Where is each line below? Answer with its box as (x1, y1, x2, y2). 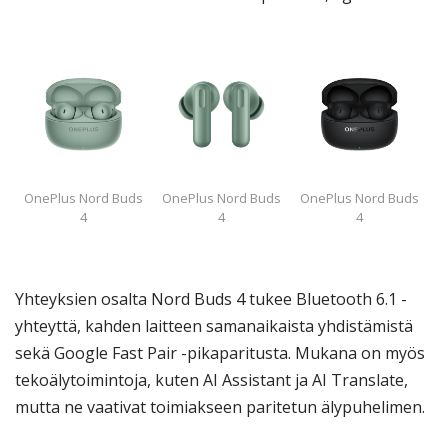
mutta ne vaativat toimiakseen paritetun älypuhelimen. (15, 395, 425, 418)
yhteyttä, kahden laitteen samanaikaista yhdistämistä (15, 314, 413, 337)
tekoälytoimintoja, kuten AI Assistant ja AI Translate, (15, 368, 408, 391)
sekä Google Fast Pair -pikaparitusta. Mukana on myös (15, 341, 425, 364)
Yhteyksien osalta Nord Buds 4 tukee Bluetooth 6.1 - (15, 287, 407, 310)
